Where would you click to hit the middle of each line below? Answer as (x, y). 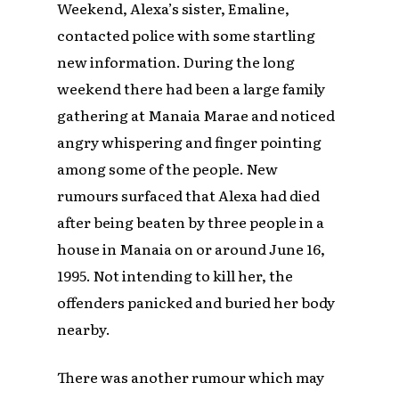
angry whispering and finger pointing (190, 142)
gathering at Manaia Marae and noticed (196, 115)
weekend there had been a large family (191, 89)
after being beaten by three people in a (191, 222)
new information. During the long (176, 62)
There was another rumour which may (191, 377)
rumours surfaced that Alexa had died (189, 195)
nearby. (85, 329)
